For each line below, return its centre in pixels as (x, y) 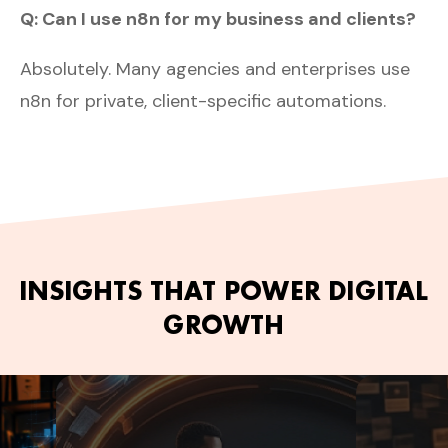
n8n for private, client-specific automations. (203, 100)
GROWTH (224, 324)
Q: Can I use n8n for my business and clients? (218, 18)
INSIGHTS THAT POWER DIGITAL (224, 290)
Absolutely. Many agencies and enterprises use (215, 68)
